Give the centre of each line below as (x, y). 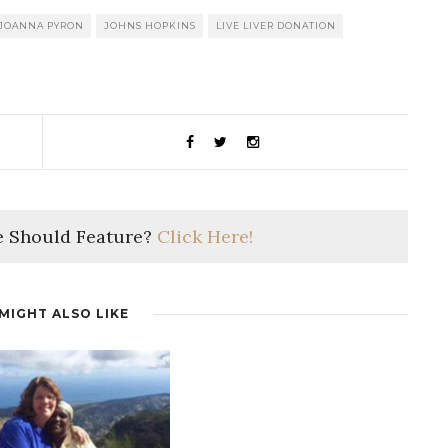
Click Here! (204, 237)
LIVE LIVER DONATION (276, 26)
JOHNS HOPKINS (150, 26)
